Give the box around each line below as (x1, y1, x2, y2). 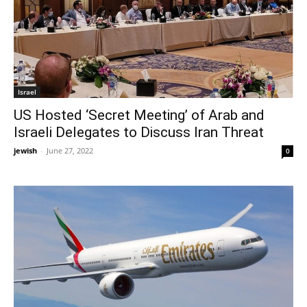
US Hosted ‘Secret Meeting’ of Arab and (14, 106, 265, 123)
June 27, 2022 (47, 145, 93, 156)
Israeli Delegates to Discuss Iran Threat (14, 123, 264, 140)
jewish (14, 145, 37, 156)
